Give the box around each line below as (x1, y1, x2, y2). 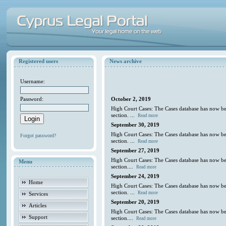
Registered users (19, 59, 59, 65)
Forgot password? (20, 133, 56, 139)
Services (29, 190, 48, 197)
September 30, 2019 (111, 122, 160, 128)
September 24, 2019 (111, 173, 160, 180)
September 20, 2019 (111, 199, 160, 205)
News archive (109, 59, 142, 65)
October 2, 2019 (111, 96, 151, 102)
